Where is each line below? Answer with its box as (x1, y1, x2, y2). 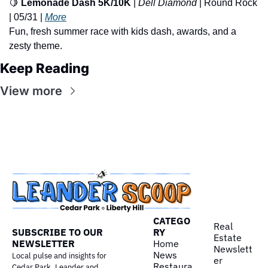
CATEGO (153, 214, 190, 227)
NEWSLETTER (12, 237, 75, 249)
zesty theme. (9, 41, 62, 51)
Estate (214, 232, 242, 244)
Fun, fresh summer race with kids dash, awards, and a (9, 26, 236, 37)
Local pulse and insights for (12, 250, 106, 261)
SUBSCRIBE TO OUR (12, 226, 103, 238)
